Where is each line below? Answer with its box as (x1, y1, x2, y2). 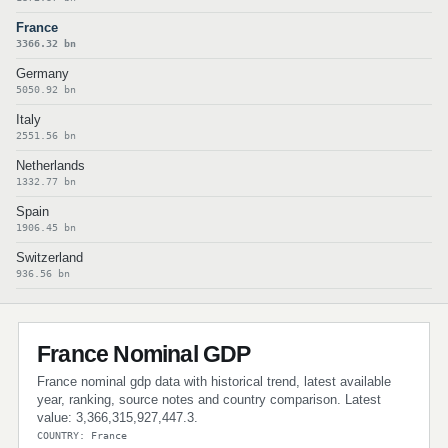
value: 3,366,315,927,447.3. (37, 410, 198, 425)
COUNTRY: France (37, 430, 127, 441)
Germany (16, 66, 69, 81)
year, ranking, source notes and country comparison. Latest (37, 392, 381, 407)
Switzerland (16, 250, 83, 265)
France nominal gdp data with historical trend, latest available (37, 374, 391, 389)
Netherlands (16, 158, 85, 173)
